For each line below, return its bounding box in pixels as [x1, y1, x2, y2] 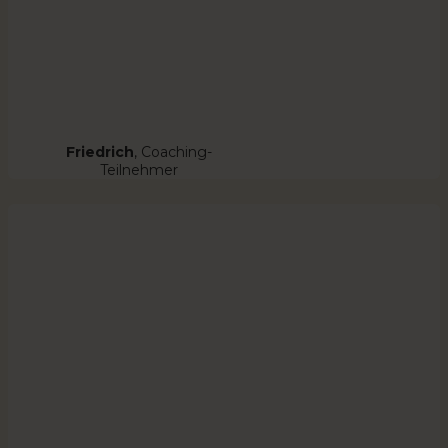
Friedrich [66, 143, 135, 162]
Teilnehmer [100, 161, 179, 180]
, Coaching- [134, 143, 213, 162]
